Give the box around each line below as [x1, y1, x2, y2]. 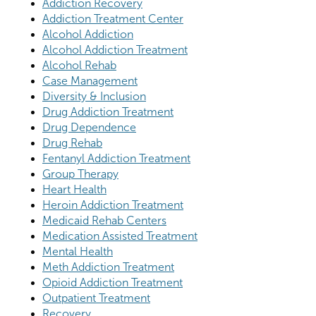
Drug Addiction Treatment [42, 106, 174, 119]
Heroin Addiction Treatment [42, 199, 183, 212]
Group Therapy [42, 168, 119, 181]
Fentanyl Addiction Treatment [42, 152, 190, 165]
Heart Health [42, 183, 107, 196]
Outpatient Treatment [42, 292, 150, 305]
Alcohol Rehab [42, 59, 116, 72]
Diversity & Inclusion [42, 90, 146, 103]
